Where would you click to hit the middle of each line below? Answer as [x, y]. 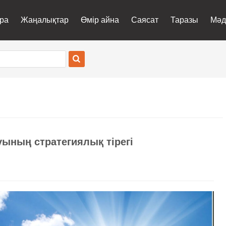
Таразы [185, 20]
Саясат [145, 20]
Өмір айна [100, 20]
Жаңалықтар [45, 20]
